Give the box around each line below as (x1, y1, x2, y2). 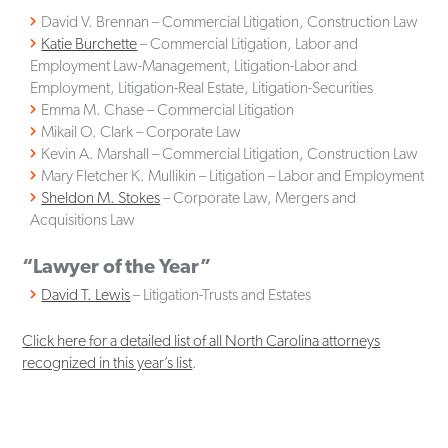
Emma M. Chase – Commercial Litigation (41, 99, 295, 119)
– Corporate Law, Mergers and (160, 187, 357, 207)
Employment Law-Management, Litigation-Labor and (30, 55, 358, 75)
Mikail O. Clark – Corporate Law (41, 121, 242, 141)
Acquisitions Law (30, 209, 136, 229)
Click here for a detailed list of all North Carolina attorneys (22, 330, 381, 350)
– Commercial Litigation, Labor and (137, 33, 359, 53)
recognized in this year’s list (22, 352, 193, 372)
